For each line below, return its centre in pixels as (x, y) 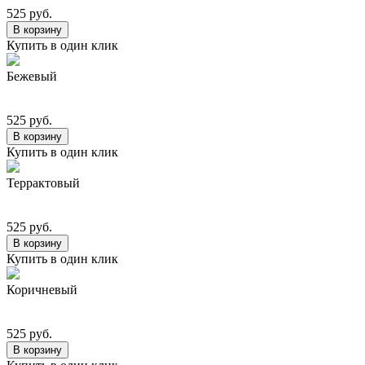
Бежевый (32, 76)
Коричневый (42, 289)
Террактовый (43, 182)
